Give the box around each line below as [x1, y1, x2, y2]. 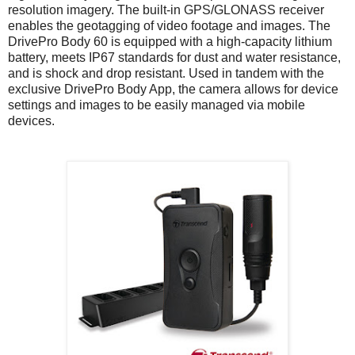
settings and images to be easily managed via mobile [8, 97, 305, 112]
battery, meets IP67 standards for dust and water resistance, [8, 50, 341, 64]
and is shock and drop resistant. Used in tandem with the [8, 66, 324, 80]
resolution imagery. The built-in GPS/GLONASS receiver [8, 2, 324, 17]
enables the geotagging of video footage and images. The [8, 18, 330, 32]
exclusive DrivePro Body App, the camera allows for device [8, 82, 338, 96]
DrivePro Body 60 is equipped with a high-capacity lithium [8, 34, 332, 48]
